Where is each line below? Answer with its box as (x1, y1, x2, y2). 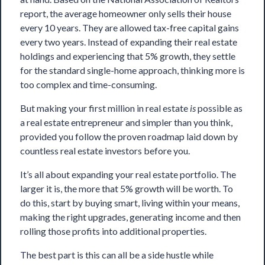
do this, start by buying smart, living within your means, (20, 197, 240, 208)
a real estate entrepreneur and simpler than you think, (20, 117, 232, 128)
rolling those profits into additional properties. (20, 225, 206, 237)
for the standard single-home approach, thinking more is (20, 64, 245, 76)
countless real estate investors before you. (20, 145, 190, 156)
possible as (198, 102, 243, 114)
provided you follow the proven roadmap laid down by (20, 131, 238, 142)
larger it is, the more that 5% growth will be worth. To (20, 183, 233, 194)
